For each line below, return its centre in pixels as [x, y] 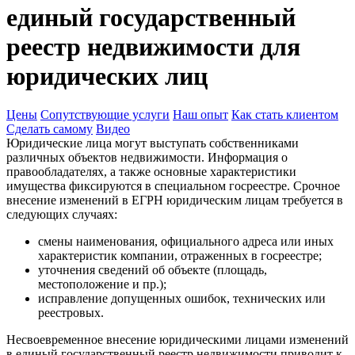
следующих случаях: [62, 215]
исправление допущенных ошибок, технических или [182, 299]
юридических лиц [107, 76]
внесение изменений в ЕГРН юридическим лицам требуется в [175, 200]
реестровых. [71, 313]
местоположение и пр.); [102, 284]
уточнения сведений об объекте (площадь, [153, 270]
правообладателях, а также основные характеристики [151, 172]
